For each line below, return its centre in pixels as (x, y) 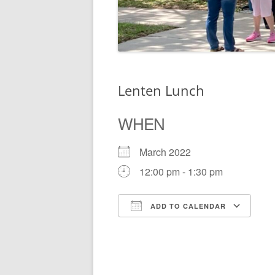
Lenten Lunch (161, 90)
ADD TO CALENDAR (187, 206)
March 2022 (170, 152)
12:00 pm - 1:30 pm (181, 171)
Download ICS (171, 228)
